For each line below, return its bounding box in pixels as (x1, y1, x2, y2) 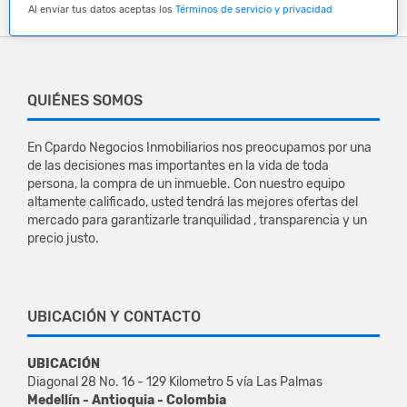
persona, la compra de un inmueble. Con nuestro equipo (27, 175, 345, 192)
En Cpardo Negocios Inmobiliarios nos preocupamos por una (27, 139, 372, 155)
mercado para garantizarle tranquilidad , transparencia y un (27, 212, 367, 228)
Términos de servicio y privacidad (175, 3, 333, 15)
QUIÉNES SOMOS (27, 91, 143, 109)
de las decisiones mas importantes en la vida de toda (27, 157, 329, 174)
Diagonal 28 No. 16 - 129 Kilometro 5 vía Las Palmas (27, 373, 323, 390)
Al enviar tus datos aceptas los (28, 3, 175, 15)
